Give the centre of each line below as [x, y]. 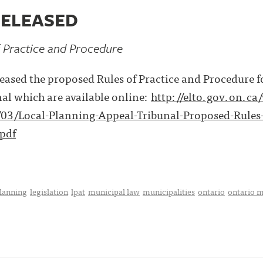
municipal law [114, 191]
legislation [49, 191]
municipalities [169, 191]
